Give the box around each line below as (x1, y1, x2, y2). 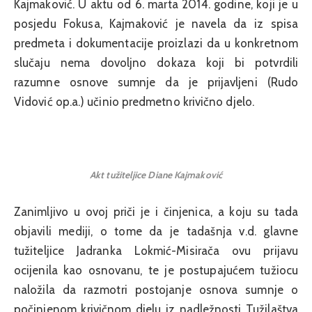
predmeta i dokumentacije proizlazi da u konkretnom (14, 36, 298, 51)
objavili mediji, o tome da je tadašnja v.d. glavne (14, 224, 298, 238)
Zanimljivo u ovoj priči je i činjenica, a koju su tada (14, 204, 298, 219)
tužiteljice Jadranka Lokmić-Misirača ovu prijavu (14, 243, 298, 258)
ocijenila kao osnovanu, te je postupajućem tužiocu (14, 263, 298, 277)
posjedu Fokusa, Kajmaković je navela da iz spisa (14, 17, 298, 31)
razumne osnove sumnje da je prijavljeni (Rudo (14, 75, 298, 90)
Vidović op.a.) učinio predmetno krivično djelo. (14, 95, 254, 109)
